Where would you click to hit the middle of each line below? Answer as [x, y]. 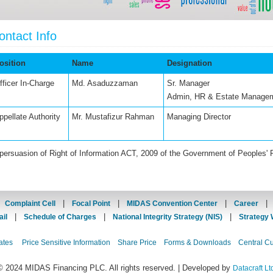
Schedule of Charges [60, 217]
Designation [190, 63]
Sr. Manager [188, 83]
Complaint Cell [30, 204]
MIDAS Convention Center [172, 204]
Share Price [137, 243]
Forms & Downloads [197, 243]
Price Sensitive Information [66, 243]
